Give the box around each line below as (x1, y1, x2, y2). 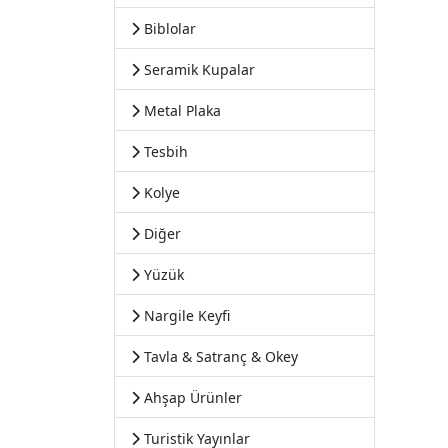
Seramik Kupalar (140, 60, 255, 79)
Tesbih (140, 142, 188, 161)
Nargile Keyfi (140, 306, 230, 325)
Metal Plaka (140, 101, 221, 120)
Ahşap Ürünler (140, 388, 242, 407)
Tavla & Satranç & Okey (140, 347, 298, 366)
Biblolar (140, 19, 196, 38)
